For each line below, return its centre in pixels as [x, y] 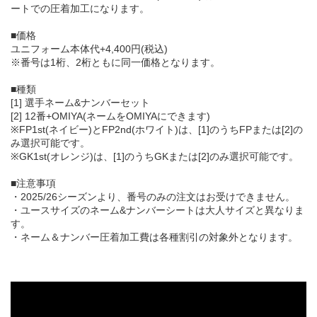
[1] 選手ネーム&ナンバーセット [80, 103]
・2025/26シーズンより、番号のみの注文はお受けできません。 [153, 197]
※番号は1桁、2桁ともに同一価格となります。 [115, 63]
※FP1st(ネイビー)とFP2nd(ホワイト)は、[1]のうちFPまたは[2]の [157, 130]
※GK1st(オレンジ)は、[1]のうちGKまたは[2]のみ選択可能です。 [155, 157]
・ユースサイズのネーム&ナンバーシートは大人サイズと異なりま [157, 211]
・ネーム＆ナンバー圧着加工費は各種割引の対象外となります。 [154, 237]
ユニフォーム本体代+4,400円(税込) [89, 49]
